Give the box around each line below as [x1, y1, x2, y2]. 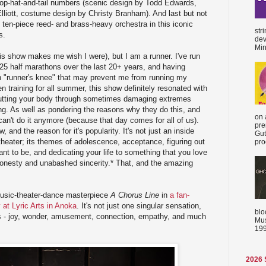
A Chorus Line [110, 191, 159, 200]
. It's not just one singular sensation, [77, 201, 201, 211]
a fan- [170, 191, 189, 200]
